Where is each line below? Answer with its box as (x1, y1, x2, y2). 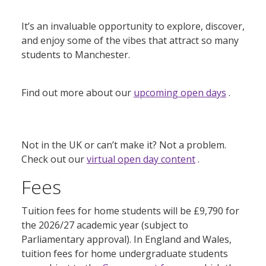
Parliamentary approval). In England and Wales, (21, 233, 232, 246)
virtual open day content (87, 152, 195, 166)
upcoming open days (134, 85, 226, 99)
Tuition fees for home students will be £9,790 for (21, 204, 239, 218)
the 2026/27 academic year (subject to (21, 218, 188, 232)
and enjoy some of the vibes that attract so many (21, 33, 239, 47)
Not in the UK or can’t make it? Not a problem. (21, 138, 226, 151)
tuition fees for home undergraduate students (21, 247, 228, 261)
